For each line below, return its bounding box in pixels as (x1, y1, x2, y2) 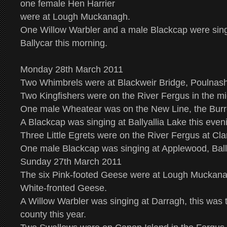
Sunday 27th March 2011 (20, 157, 122, 167)
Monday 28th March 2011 (20, 64, 123, 74)
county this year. (20, 209, 86, 219)
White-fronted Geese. (20, 183, 107, 193)
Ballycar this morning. (20, 38, 107, 48)
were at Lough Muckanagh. (20, 12, 130, 22)
